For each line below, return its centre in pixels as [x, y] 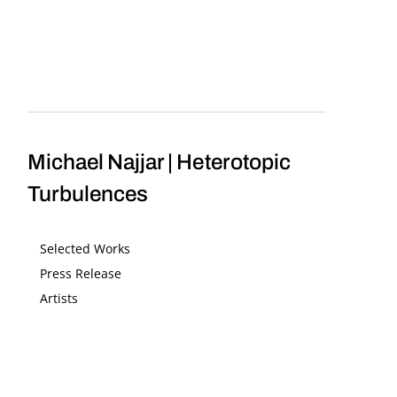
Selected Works [85, 248]
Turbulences [88, 194]
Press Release [80, 273]
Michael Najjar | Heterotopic [160, 161]
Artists [58, 298]
